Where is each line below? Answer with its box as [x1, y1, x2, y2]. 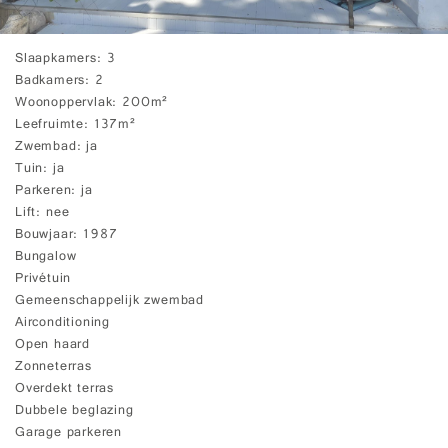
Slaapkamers [15, 48, 97, 71]
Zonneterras [15, 356, 92, 379]
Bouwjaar [15, 224, 74, 247]
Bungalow [15, 246, 77, 269]
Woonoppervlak [15, 92, 113, 115]
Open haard [15, 334, 90, 357]
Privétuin [15, 268, 72, 291]
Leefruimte [15, 114, 84, 137]
